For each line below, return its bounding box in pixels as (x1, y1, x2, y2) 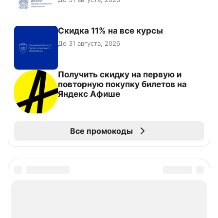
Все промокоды (70, 126, 133, 136)
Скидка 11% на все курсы (58, 26, 163, 36)
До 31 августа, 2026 (58, 39, 120, 48)
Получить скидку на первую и (58, 70, 182, 80)
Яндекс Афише (58, 89, 120, 99)
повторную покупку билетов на (58, 79, 187, 90)
